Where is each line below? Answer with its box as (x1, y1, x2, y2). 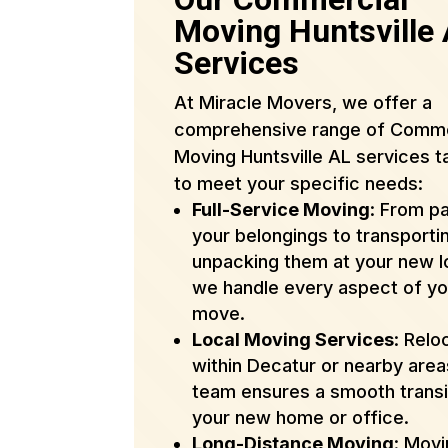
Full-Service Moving (192, 199, 371, 221)
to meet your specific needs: (174, 173, 424, 195)
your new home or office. (192, 407, 410, 429)
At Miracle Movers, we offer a (174, 92, 433, 114)
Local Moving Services (192, 329, 395, 351)
